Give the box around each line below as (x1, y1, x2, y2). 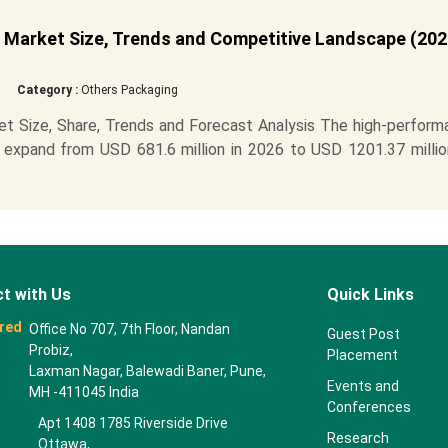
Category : (16, 83, 78, 97)
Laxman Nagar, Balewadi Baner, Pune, (29, 363, 267, 379)
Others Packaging (77, 83, 178, 97)
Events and (326, 378, 399, 394)
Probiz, (29, 342, 74, 358)
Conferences (326, 399, 411, 415)
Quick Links (326, 285, 414, 304)
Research (326, 430, 389, 446)
